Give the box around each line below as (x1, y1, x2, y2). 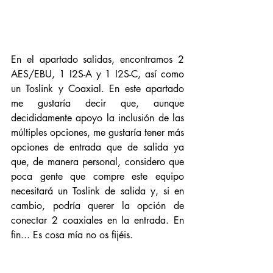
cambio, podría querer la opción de (11, 199, 184, 212)
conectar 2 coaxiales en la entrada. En (11, 214, 184, 227)
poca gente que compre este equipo (11, 170, 184, 183)
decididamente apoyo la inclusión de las (11, 112, 184, 124)
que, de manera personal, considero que (11, 155, 184, 168)
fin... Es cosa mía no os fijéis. (11, 229, 136, 241)
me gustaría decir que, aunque (11, 97, 184, 110)
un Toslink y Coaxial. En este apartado (11, 82, 184, 95)
